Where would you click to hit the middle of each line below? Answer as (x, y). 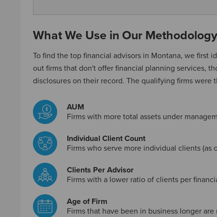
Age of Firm (87, 201)
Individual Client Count (106, 139)
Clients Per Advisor (100, 170)
